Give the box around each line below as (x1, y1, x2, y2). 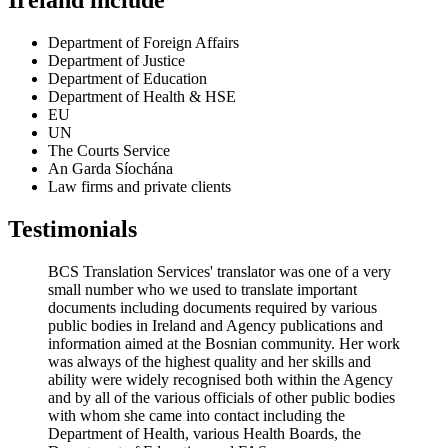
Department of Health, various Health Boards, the (48, 425, 361, 443)
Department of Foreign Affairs (48, 34, 239, 52)
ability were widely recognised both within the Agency (48, 371, 393, 389)
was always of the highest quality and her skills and (48, 353, 371, 371)
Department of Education (48, 70, 207, 88)
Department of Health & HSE (48, 88, 236, 106)
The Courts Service (48, 142, 170, 160)
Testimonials (8, 216, 137, 243)
